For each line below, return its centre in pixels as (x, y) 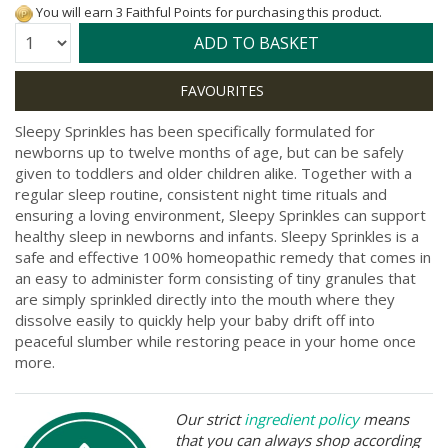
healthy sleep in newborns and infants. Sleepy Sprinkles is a (217, 235)
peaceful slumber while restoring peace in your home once (215, 340)
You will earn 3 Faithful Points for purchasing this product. (207, 12)
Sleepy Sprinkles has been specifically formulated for (195, 130)
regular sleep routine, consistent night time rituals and (201, 193)
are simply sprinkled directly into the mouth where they (205, 298)
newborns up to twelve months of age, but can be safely (209, 151)
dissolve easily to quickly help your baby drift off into (195, 319)
